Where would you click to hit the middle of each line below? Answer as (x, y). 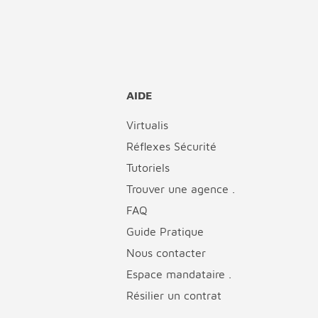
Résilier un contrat (174, 295)
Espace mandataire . (179, 274)
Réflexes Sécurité (171, 146)
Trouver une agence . (181, 188)
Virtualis (147, 125)
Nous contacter (166, 252)
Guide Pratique (165, 231)
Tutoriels (148, 167)
